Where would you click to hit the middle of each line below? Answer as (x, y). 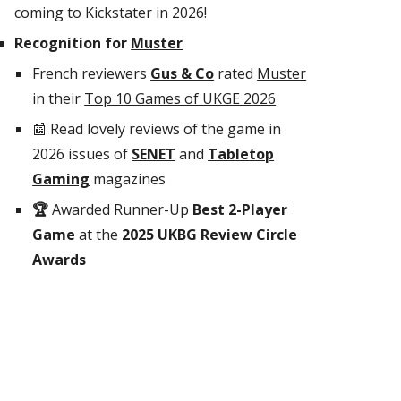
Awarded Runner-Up (123, 209)
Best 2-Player (240, 209)
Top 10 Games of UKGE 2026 (180, 98)
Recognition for (73, 43)
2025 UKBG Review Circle (210, 235)
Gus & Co (183, 73)
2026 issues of (82, 154)
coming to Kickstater (85, 13)
